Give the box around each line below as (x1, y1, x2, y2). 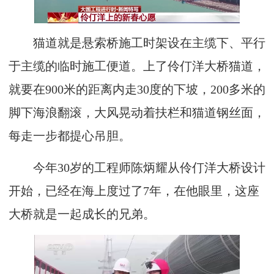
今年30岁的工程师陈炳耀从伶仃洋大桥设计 (9, 161, 265, 174)
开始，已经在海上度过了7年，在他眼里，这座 (9, 184, 259, 198)
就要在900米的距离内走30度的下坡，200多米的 (9, 83, 265, 96)
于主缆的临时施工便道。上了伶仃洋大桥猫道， (9, 59, 265, 73)
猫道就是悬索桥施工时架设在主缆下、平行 (9, 36, 265, 50)
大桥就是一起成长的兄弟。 (9, 207, 155, 221)
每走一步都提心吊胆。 (9, 129, 131, 143)
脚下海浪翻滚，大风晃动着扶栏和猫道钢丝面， (9, 106, 265, 119)
